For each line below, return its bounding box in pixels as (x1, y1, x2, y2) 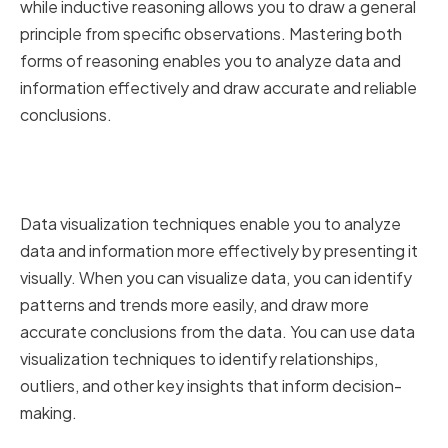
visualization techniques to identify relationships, (20, 348, 378, 370)
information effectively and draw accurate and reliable (20, 77, 417, 99)
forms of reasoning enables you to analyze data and (20, 50, 401, 72)
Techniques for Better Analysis (20, 174, 392, 210)
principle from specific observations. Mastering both (20, 23, 402, 45)
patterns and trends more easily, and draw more (20, 294, 369, 316)
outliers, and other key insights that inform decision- (20, 375, 402, 397)
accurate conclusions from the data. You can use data (20, 321, 415, 343)
